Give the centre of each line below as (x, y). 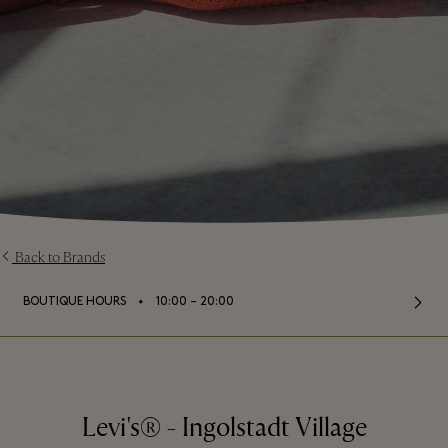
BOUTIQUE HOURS (74, 302)
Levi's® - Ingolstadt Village (224, 428)
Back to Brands (60, 257)
